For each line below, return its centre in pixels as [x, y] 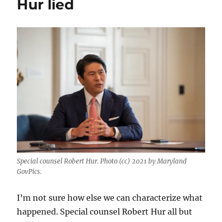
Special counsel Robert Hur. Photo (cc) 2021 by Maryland [102, 161]
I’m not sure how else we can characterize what [110, 197]
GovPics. [29, 171]
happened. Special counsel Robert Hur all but [105, 211]
